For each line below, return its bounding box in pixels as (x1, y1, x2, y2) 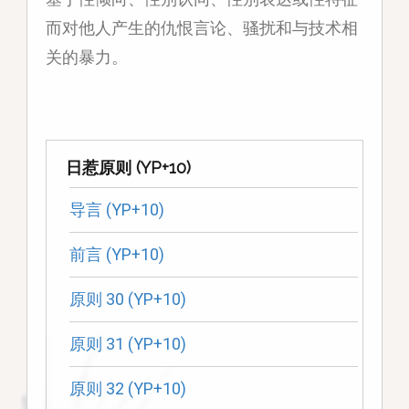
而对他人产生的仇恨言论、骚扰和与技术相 (45, 18, 358, 38)
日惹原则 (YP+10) (65, 158, 191, 178)
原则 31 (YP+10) (68, 334, 186, 354)
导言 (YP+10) (68, 200, 164, 220)
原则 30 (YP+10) (68, 289, 186, 309)
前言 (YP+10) (68, 245, 164, 265)
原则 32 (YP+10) (68, 379, 186, 399)
